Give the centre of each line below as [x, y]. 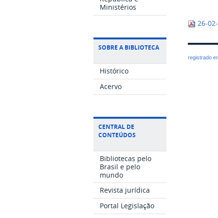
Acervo [111, 86]
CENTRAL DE [116, 127]
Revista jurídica [125, 190]
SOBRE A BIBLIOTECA [129, 48]
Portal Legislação [127, 205]
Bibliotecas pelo [126, 158]
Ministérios [118, 7]
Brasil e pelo [120, 166]
